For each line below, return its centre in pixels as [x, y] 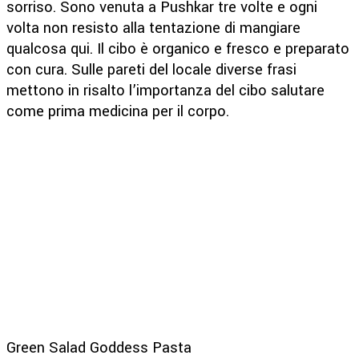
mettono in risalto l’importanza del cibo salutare [165, 90]
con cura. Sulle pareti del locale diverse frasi [151, 69]
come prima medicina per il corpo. [118, 111]
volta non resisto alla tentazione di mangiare [153, 28]
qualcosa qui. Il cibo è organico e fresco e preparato [178, 48]
